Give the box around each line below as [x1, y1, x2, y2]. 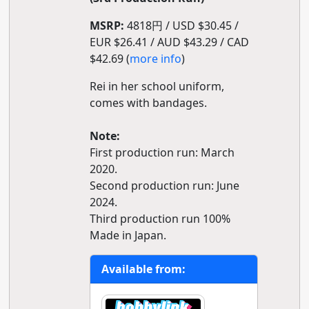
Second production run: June [89, 178, 239, 193]
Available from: [101, 261, 186, 277]
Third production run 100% [89, 211, 230, 226]
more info [129, 51, 181, 66]
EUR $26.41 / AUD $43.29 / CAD [89, 34, 249, 50]
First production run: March [89, 145, 235, 160]
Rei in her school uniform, [89, 79, 224, 94]
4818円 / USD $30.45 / [123, 18, 239, 33]
